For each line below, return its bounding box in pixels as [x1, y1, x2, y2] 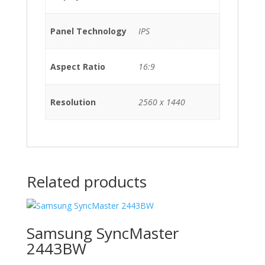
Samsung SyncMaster [26, 222, 179, 244]
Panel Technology [50, 25, 127, 37]
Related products [26, 171, 147, 192]
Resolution [50, 96, 96, 108]
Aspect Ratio [50, 61, 105, 72]
